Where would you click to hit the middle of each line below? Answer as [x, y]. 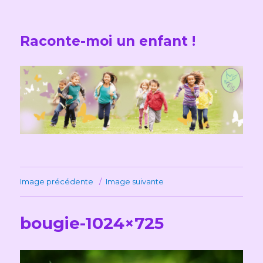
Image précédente [57, 181]
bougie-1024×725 [92, 223]
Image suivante [135, 181]
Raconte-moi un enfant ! [108, 41]
